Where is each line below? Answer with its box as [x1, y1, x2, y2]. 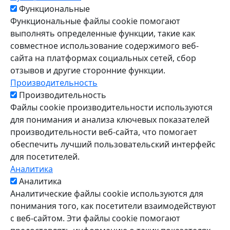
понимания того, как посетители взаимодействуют [10, 200, 216, 212]
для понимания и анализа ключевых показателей [10, 114, 209, 126]
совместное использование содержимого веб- [10, 40, 199, 52]
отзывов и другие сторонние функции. [10, 65, 165, 76]
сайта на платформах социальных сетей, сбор [10, 52, 196, 64]
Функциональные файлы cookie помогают [10, 15, 180, 27]
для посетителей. [10, 151, 80, 163]
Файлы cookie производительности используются [10, 102, 213, 113]
